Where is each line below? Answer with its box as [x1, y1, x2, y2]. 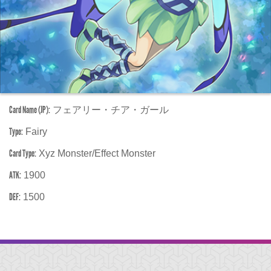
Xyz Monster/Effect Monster [36, 148, 155, 158]
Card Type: [9, 148, 36, 159]
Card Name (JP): [9, 104, 50, 116]
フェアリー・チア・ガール [50, 105, 169, 115]
